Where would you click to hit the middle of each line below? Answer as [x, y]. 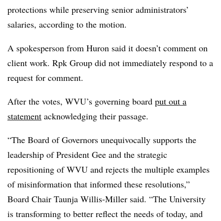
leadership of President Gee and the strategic [87, 154]
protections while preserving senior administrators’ [98, 9]
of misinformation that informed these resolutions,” [99, 184]
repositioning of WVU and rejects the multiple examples [109, 169]
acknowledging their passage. [96, 116]
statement [24, 116]
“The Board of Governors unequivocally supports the [102, 139]
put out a [171, 101]
